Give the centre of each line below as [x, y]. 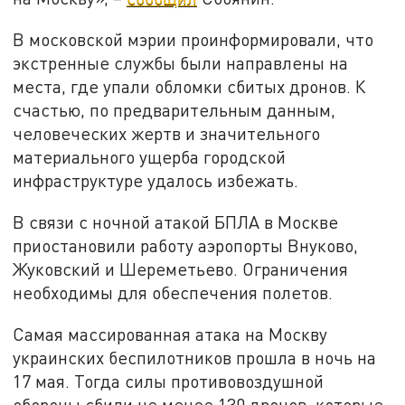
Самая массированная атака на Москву [170, 334]
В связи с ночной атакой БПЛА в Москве [176, 221]
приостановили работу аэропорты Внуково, [186, 245]
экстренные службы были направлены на [181, 63]
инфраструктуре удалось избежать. [156, 181]
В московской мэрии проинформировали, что [193, 40]
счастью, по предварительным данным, [174, 110]
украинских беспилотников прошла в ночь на [195, 357]
